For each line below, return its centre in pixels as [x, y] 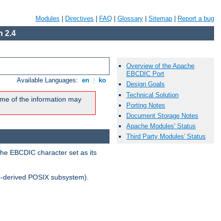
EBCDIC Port [145, 74]
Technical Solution [152, 95]
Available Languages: [49, 80]
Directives [79, 18]
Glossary [130, 18]
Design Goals [146, 84]
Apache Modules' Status [161, 126]
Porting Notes [146, 105]
